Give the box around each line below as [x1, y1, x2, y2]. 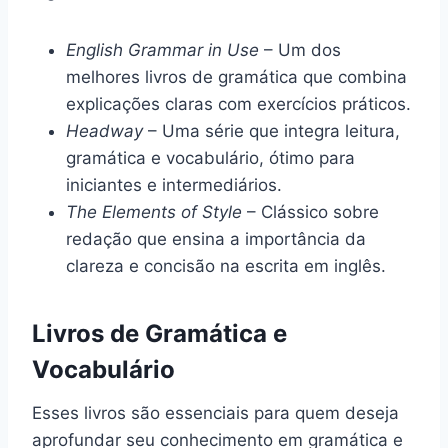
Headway [66, 120, 143, 141]
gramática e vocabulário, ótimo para [66, 147, 355, 168]
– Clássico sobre [242, 201, 379, 222]
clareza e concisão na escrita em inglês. [66, 255, 386, 276]
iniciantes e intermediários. [66, 174, 282, 195]
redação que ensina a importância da [66, 228, 366, 249]
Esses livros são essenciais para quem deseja [32, 402, 399, 423]
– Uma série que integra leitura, [143, 120, 400, 141]
